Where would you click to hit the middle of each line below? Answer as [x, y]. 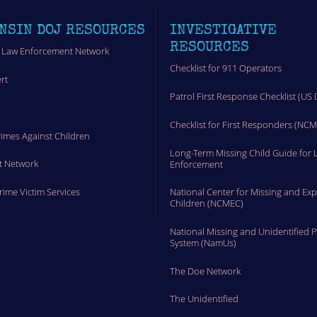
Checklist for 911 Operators [225, 68]
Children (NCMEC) [206, 203]
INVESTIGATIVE [223, 29]
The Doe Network [205, 271]
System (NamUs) [203, 242]
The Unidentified [204, 299]
